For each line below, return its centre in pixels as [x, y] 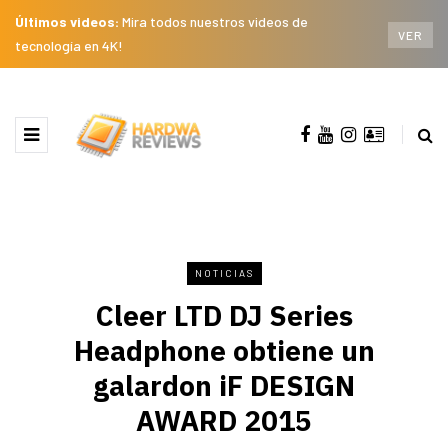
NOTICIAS [224, 272]
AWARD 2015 [224, 420]
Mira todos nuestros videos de [215, 21]
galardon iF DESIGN [224, 385]
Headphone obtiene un [224, 350]
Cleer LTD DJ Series [224, 315]
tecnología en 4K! [69, 45]
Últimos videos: [68, 21]
